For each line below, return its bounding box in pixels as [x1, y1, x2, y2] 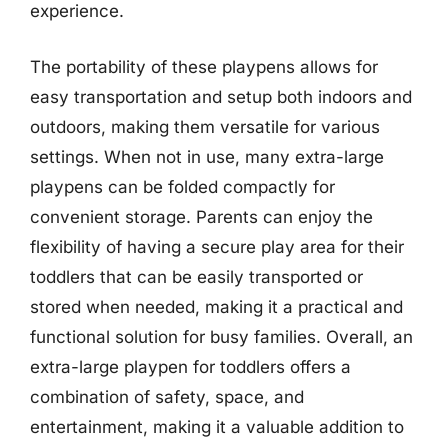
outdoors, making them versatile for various [30, 116, 380, 137]
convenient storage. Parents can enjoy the [30, 206, 373, 227]
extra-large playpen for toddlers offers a [30, 356, 351, 377]
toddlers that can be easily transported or [30, 266, 363, 287]
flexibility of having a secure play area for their [30, 236, 404, 257]
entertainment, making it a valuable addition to [30, 416, 404, 437]
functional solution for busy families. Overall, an [30, 326, 413, 347]
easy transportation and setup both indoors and [30, 86, 412, 107]
